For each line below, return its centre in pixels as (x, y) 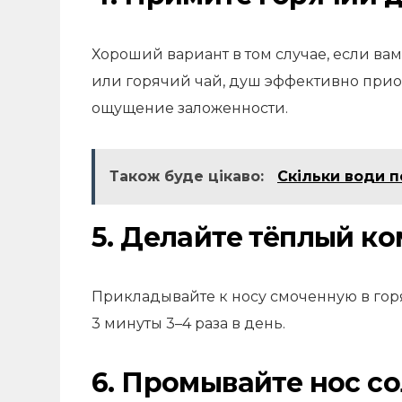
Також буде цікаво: (189, 176)
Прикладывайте (153, 297)
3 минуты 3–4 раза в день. (188, 323)
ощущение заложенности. (190, 108)
